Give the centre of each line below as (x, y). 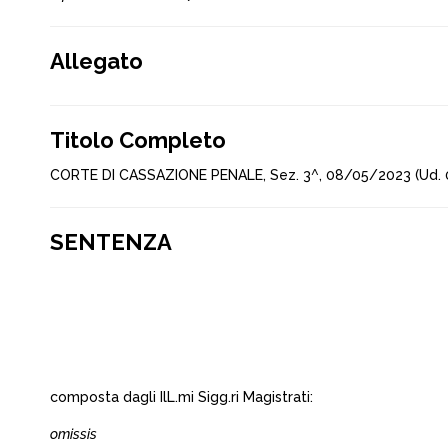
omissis (73, 434)
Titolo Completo (138, 140)
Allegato (96, 61)
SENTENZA (111, 242)
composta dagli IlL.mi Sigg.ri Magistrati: (181, 397)
